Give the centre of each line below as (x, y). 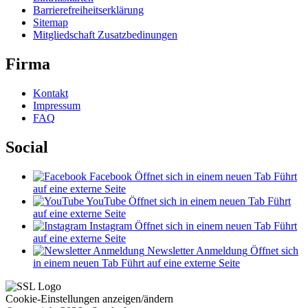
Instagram (111, 226)
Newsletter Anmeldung (197, 251)
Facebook (111, 176)
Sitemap (51, 23)
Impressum (57, 106)
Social (27, 147)
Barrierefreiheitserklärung (88, 10)
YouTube (106, 201)
